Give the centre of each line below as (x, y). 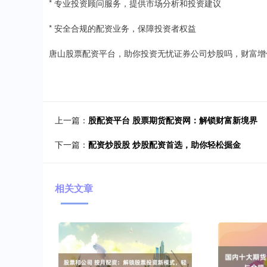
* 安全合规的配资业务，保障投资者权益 (122, 28)
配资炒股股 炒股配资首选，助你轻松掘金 (164, 144)
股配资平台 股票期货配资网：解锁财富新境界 (173, 120)
